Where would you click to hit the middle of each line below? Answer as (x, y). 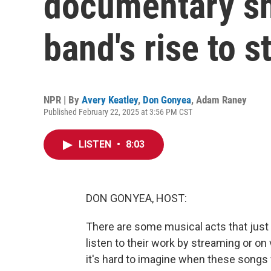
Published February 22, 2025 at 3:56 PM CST (118, 112)
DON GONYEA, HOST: (136, 198)
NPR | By (63, 100)
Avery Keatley (110, 100)
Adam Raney (221, 100)
